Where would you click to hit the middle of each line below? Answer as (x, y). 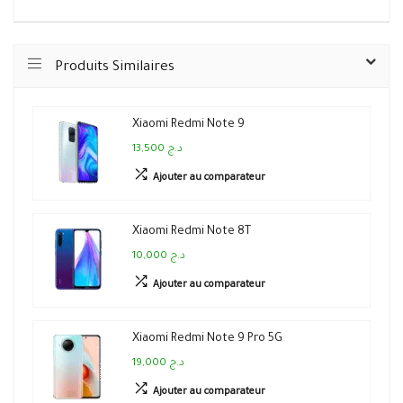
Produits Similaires (115, 68)
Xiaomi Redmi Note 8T (192, 232)
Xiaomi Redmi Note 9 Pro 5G (207, 339)
